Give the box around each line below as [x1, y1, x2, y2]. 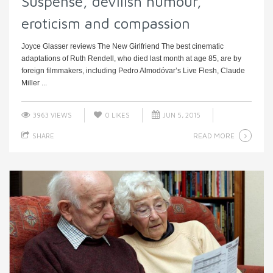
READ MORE [193, 130, 235, 140]
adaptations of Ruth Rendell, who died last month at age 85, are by [21, 54, 241, 63]
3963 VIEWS [31, 110, 72, 119]
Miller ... [21, 78, 47, 87]
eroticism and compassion [21, 14, 190, 32]
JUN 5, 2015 [161, 110, 200, 119]
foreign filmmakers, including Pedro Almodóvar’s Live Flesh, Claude [21, 66, 245, 75]
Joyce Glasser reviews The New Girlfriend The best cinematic [21, 41, 224, 51]
